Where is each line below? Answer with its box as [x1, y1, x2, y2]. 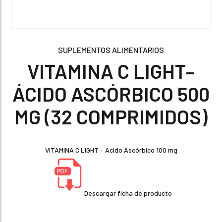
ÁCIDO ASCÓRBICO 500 [12, 82, 210, 106]
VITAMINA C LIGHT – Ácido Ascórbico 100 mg [45, 146, 177, 154]
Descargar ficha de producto [84, 189, 172, 197]
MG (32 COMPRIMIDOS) [14, 105, 208, 128]
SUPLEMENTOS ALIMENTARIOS [58, 45, 164, 55]
